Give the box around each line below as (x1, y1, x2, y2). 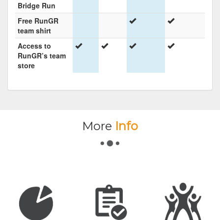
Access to (18, 41, 51, 51)
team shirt (18, 26, 51, 36)
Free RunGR (18, 16, 58, 26)
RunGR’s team (18, 51, 66, 61)
